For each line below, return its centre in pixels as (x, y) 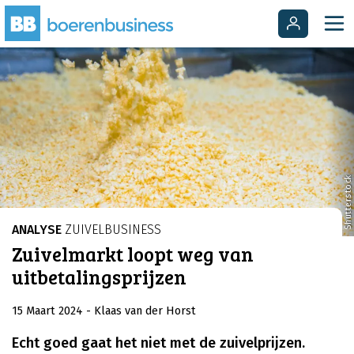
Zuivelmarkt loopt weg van (133, 254)
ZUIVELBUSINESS (111, 230)
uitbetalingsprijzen (99, 277)
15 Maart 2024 (49, 311)
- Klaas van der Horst (141, 311)
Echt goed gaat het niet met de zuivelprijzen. (158, 343)
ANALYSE (37, 230)
